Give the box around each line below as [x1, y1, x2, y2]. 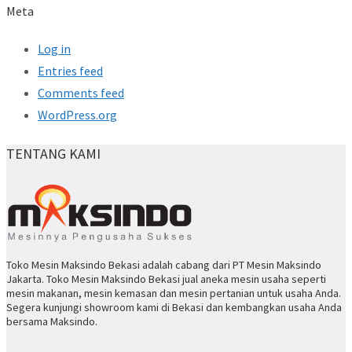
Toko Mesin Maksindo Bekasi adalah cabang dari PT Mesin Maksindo [6, 257, 321, 272]
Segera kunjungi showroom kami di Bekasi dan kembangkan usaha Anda [6, 299, 342, 314]
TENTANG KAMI [6, 145, 101, 163]
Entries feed [38, 63, 103, 79]
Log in [38, 41, 71, 57]
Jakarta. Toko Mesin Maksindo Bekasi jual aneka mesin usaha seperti [6, 271, 326, 286]
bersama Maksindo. [6, 313, 97, 328]
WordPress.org [38, 107, 117, 123]
